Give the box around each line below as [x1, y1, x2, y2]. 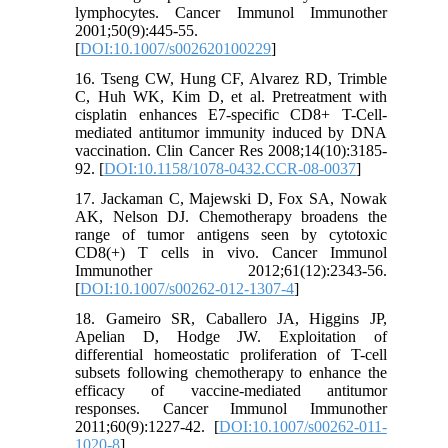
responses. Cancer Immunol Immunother [75, 400, 387, 418]
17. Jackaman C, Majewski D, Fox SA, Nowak [75, 190, 387, 208]
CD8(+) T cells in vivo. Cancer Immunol [75, 244, 387, 262]
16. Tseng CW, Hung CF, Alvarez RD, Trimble [75, 70, 387, 88]
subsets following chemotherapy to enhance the [75, 364, 387, 382]
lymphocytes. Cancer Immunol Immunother [75, 4, 387, 22]
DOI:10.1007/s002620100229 [80, 40, 272, 58]
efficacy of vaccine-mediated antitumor [75, 382, 387, 400]
